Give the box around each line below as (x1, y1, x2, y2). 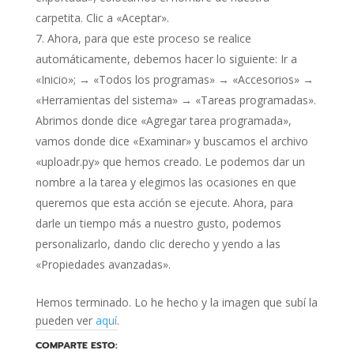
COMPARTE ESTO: (35, 338, 118, 352)
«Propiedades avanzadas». (35, 257, 171, 272)
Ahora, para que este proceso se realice (47, 31, 251, 46)
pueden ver (35, 313, 96, 328)
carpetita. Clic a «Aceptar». (35, 10, 169, 25)
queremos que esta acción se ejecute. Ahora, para (35, 195, 293, 210)
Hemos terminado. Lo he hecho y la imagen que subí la (35, 295, 318, 310)
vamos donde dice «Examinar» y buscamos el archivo (35, 134, 308, 149)
